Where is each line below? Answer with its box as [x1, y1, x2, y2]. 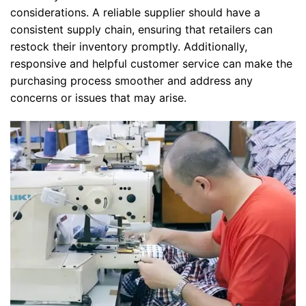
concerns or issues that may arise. [10, 90, 186, 105]
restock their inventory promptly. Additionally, [10, 39, 247, 53]
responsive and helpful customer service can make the [10, 56, 292, 70]
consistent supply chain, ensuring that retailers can [10, 22, 273, 36]
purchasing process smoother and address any [10, 73, 253, 87]
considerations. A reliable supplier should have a [10, 5, 260, 19]
